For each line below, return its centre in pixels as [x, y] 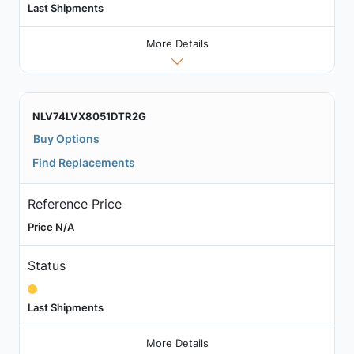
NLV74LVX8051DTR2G [89, 116]
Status [46, 266]
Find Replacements [84, 162]
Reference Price [74, 204]
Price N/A [51, 227]
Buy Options [66, 138]
